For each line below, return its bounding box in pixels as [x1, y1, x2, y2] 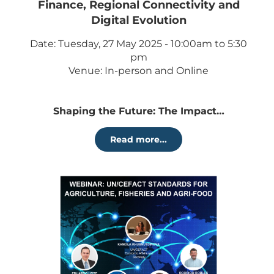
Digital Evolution [91, 13, 187, 27]
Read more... [110, 134, 167, 145]
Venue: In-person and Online [68, 65, 209, 76]
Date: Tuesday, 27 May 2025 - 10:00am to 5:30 [30, 38, 247, 50]
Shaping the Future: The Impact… [53, 105, 224, 117]
